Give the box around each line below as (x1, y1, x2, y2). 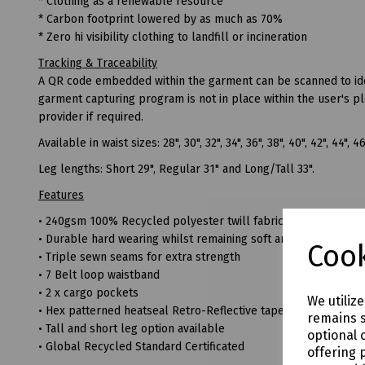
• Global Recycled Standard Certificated (38, 339, 244, 354)
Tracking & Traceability (38, 55, 157, 70)
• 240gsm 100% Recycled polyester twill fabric (38, 213, 284, 228)
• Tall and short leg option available (38, 321, 225, 336)
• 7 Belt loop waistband (38, 267, 160, 282)
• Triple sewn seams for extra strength (38, 249, 240, 264)
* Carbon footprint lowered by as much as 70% (38, 11, 283, 26)
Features (38, 187, 84, 202)
